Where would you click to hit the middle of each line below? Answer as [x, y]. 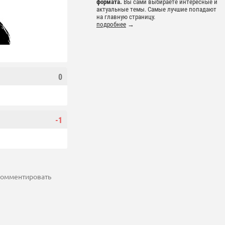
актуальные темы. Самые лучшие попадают [156, 10]
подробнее [111, 25]
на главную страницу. [126, 17]
